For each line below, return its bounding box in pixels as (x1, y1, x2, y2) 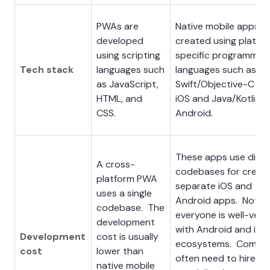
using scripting (96, 48, 160, 61)
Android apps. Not (175, 193, 259, 207)
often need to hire (175, 251, 256, 265)
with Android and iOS (175, 222, 268, 236)
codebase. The (96, 201, 165, 214)
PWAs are (96, 19, 139, 33)
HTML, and (96, 92, 142, 105)
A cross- (96, 157, 135, 171)
